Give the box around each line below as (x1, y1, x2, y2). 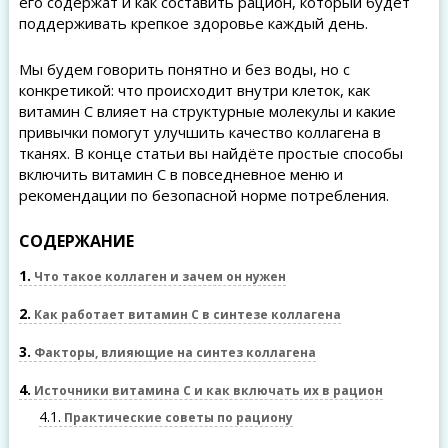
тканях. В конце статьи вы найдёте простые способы (18, 143, 403, 163)
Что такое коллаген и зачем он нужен (30, 268, 286, 285)
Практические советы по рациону (60, 409, 293, 426)
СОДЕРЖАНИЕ (18, 230, 134, 252)
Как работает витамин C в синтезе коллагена (30, 306, 341, 323)
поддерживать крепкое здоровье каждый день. (18, 13, 368, 33)
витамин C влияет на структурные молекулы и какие (18, 101, 396, 121)
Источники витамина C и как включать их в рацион (30, 382, 383, 399)
